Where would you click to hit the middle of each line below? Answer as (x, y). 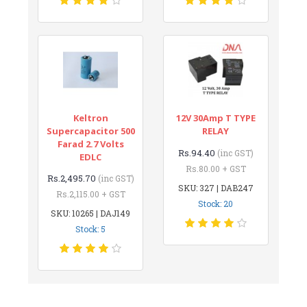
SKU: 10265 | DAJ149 (91, 213)
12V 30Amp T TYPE (216, 118)
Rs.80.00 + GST (216, 168)
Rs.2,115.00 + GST (90, 194)
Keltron (90, 118)
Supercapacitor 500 (90, 131)
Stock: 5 (91, 229)
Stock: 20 (216, 203)
